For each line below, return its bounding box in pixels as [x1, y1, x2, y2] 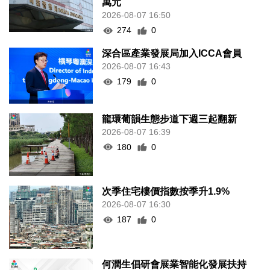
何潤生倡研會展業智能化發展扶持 [102, 247, 247, 258]
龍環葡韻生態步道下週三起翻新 [102, 102, 237, 113]
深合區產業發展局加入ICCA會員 [102, 37, 242, 48]
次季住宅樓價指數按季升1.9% [102, 175, 230, 186]
